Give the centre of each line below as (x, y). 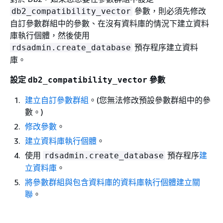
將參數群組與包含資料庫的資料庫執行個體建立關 (112, 182)
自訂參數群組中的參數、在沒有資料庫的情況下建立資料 (110, 23)
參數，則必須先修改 (169, 11)
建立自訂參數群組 (57, 100)
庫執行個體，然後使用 (50, 35)
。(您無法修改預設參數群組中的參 (150, 100)
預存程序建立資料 (165, 47)
